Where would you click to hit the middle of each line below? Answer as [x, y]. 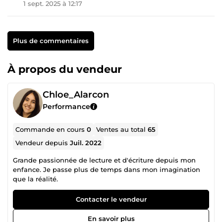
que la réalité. [35, 179]
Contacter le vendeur [111, 199]
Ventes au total [122, 129]
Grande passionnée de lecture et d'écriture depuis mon [104, 160]
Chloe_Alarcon [76, 94]
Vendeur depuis [43, 142]
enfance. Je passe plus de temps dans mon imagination [107, 169]
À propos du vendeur [65, 69]
